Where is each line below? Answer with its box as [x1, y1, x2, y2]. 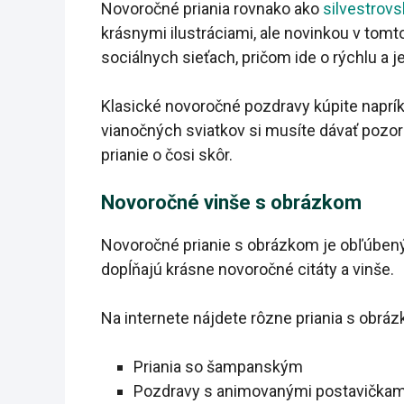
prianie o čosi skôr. [101, 145, 233, 165]
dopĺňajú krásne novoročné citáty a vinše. [101, 260, 394, 280]
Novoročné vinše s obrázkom [101, 191, 362, 215]
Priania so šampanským [133, 357, 303, 377]
